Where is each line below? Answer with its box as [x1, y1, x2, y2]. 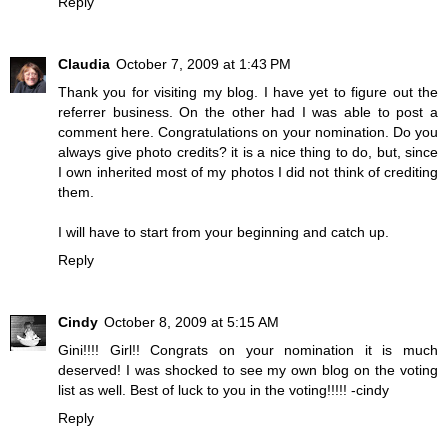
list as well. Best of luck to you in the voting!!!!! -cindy [58, 382, 389, 399]
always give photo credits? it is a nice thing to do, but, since [58, 144, 438, 161]
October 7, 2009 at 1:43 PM [116, 56, 291, 73]
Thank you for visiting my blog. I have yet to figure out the [58, 84, 438, 101]
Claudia [58, 56, 110, 73]
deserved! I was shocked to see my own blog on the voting [58, 362, 438, 379]
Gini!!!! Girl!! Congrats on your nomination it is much [58, 342, 438, 359]
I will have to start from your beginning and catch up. [58, 224, 389, 241]
